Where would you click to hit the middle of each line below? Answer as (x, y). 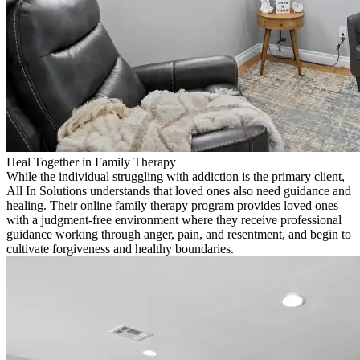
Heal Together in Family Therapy (91, 162)
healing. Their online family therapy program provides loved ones (172, 206)
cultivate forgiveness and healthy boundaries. (120, 249)
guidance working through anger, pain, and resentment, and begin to (179, 235)
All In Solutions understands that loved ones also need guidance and (179, 191)
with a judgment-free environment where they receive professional (174, 220)
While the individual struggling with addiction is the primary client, (176, 177)
